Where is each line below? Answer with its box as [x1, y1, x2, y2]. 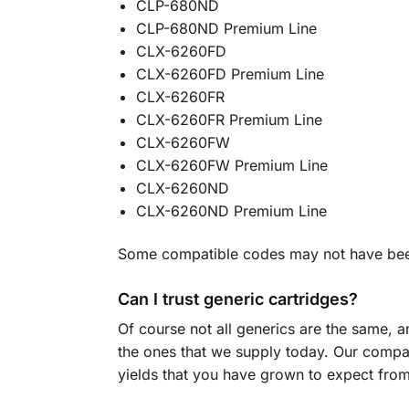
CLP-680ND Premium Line [135, 18, 317, 37]
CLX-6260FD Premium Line [135, 64, 324, 83]
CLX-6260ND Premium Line [135, 201, 327, 220]
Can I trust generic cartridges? [117, 288, 358, 309]
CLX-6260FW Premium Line [135, 155, 328, 174]
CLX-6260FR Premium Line [135, 110, 322, 129]
